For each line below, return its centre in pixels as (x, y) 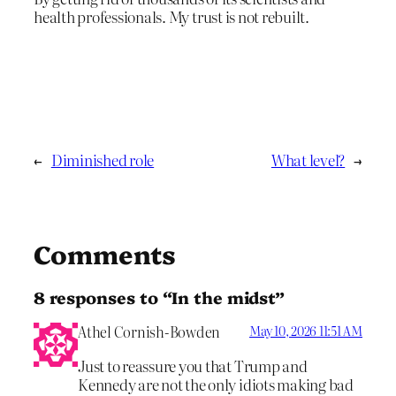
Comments (105, 253)
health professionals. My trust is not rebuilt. (171, 16)
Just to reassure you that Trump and (193, 365)
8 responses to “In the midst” (160, 297)
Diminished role (103, 159)
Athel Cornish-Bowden (149, 331)
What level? (308, 159)
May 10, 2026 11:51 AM (306, 330)
